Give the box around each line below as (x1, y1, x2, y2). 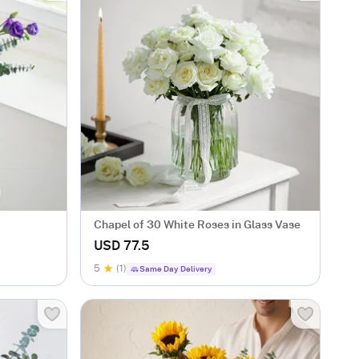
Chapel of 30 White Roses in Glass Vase (94, 220, 301, 231)
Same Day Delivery (139, 265, 212, 273)
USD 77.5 (94, 240, 150, 252)
